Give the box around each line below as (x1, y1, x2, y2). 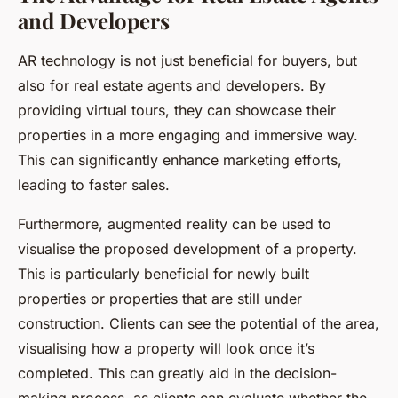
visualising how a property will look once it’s (18, 339, 314, 358)
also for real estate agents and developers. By (18, 76, 326, 95)
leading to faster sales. (18, 176, 170, 195)
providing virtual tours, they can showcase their (18, 101, 336, 120)
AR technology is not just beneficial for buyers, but (18, 52, 357, 70)
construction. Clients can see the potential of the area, (18, 314, 379, 333)
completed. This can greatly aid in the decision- (18, 364, 337, 383)
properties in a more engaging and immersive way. (18, 126, 358, 145)
